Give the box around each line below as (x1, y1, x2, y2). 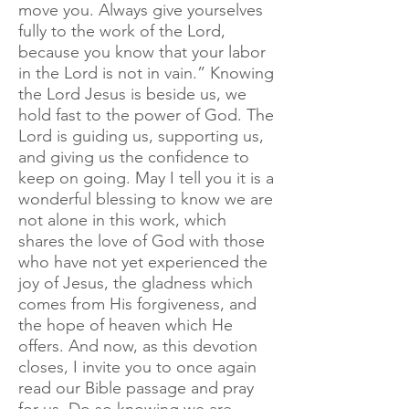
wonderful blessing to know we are (18, 189, 273, 209)
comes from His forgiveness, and (18, 294, 257, 314)
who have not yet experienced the (18, 252, 267, 272)
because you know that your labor (18, 42, 266, 62)
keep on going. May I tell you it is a (18, 168, 274, 188)
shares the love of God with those (18, 231, 265, 251)
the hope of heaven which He (18, 315, 233, 335)
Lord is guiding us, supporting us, (18, 126, 264, 146)
